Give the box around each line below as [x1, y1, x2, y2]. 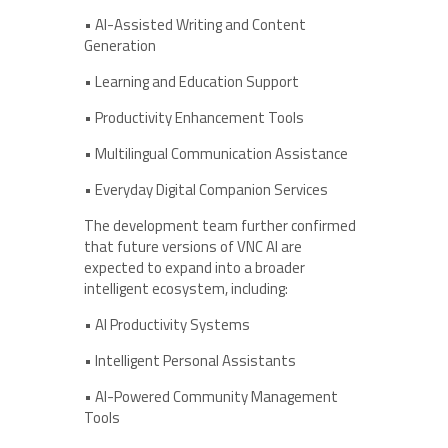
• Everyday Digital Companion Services [84, 177, 328, 201]
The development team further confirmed [84, 213, 356, 237]
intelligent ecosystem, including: [84, 276, 288, 300]
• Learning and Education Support [84, 69, 299, 93]
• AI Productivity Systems [84, 312, 250, 336]
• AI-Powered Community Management [84, 384, 338, 408]
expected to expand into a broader [84, 255, 305, 279]
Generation [84, 33, 156, 57]
